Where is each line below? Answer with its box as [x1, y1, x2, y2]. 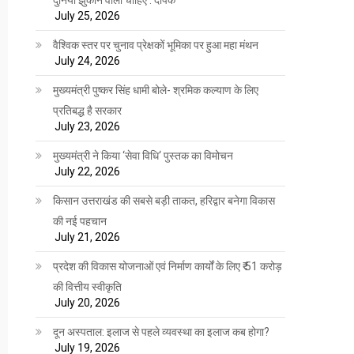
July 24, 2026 [55, 54, 121, 67]
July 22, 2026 [55, 164, 121, 178]
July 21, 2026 [55, 230, 121, 243]
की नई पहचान [53, 214, 107, 228]
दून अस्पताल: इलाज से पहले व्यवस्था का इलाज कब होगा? [53, 325, 270, 338]
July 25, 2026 [55, 9, 121, 22]
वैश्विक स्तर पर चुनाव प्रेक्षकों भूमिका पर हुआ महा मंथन [53, 38, 259, 51]
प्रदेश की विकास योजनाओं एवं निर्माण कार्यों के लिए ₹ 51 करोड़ [53, 259, 283, 273]
